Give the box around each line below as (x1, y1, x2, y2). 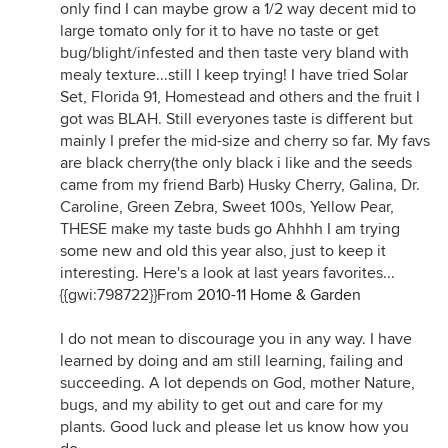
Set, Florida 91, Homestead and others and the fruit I (60, 86, 420, 107)
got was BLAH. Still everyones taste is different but (60, 108, 413, 129)
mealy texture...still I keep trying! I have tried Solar (60, 64, 408, 85)
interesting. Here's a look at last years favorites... (60, 262, 395, 283)
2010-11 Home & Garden (197, 284, 361, 305)
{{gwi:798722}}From (60, 284, 197, 305)
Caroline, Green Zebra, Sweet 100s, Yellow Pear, (60, 196, 394, 217)
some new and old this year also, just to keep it (60, 240, 386, 261)
